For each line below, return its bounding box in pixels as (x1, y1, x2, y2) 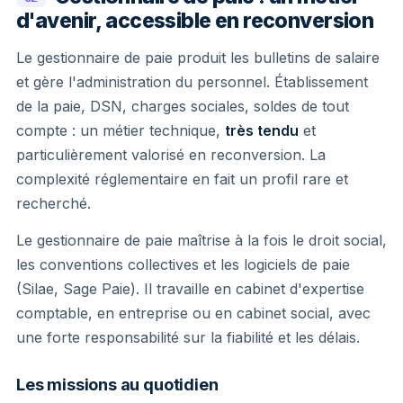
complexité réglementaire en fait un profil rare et (16, 169, 348, 188)
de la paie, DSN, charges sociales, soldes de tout (16, 96, 349, 115)
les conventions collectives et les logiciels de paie (16, 255, 350, 273)
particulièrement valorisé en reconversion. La (16, 145, 326, 164)
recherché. (16, 193, 91, 212)
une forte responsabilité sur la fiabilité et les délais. (16, 327, 360, 346)
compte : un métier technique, (16, 121, 225, 139)
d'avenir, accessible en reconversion (16, 7, 374, 33)
